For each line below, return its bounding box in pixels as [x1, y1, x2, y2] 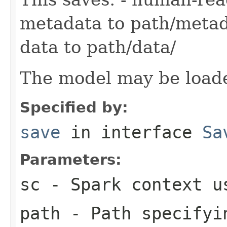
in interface [60, 122, 202, 142]
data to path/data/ [20, 36, 176, 57]
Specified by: [20, 98, 128, 116]
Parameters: [20, 150, 122, 168]
